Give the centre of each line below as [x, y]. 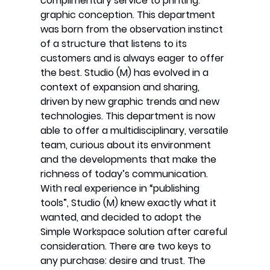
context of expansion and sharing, [120, 87]
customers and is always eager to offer [133, 58]
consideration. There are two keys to [126, 246]
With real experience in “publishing [120, 188]
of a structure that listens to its [114, 43]
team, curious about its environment [126, 145]
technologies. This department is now [128, 116]
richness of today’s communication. [124, 174]
